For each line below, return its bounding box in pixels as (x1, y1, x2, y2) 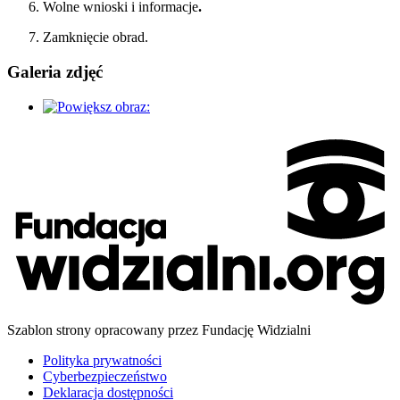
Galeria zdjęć (7, 62, 103, 82)
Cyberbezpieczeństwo (43, 369, 167, 385)
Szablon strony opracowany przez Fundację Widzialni (7, 322, 311, 338)
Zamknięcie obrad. (43, 29, 148, 46)
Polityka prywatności (43, 353, 162, 369)
